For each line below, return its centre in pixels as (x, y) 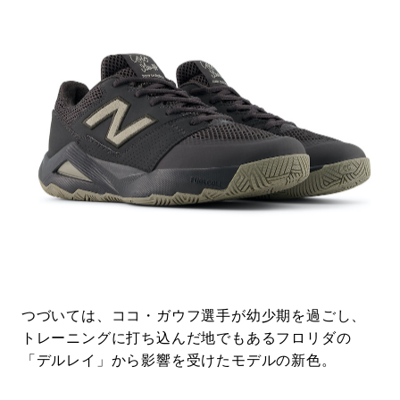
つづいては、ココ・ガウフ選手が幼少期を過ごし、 (194, 316)
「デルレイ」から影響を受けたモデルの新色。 (179, 361)
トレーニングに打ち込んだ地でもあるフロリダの (186, 338)
